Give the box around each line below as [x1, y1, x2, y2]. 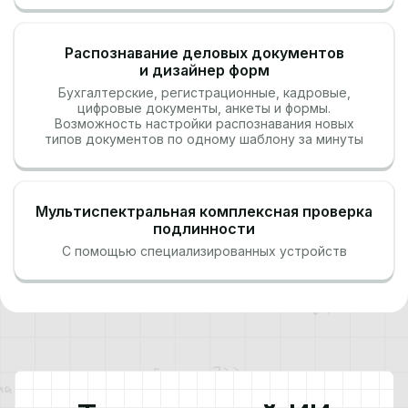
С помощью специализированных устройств [61, 243, 347, 259]
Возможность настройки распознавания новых [54, 116, 354, 131]
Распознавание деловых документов [64, 44, 344, 62]
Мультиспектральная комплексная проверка [36, 202, 372, 220]
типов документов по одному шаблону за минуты [45, 131, 363, 147]
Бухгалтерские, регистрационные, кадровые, [57, 85, 351, 100]
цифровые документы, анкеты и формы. [77, 100, 331, 116]
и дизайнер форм [138, 61, 270, 79]
